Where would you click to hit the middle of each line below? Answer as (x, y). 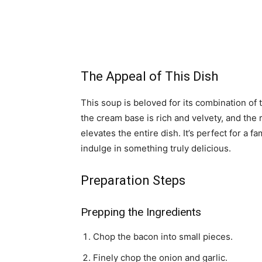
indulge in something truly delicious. (156, 148)
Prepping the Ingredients (141, 212)
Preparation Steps (133, 180)
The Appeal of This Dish (149, 76)
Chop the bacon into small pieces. (163, 237)
